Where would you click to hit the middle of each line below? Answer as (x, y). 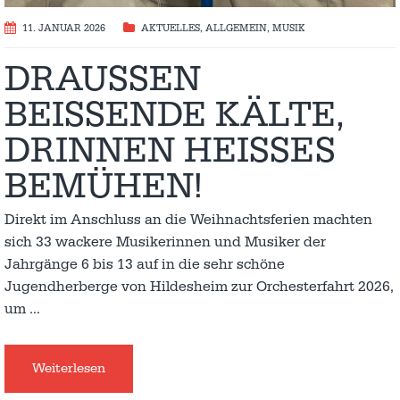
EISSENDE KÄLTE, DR (175, 115)
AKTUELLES (171, 28)
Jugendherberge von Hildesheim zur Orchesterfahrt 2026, (199, 286)
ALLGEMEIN (236, 28)
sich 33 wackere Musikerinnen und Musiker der (165, 242)
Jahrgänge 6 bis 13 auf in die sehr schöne (145, 264)
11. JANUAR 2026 (64, 28)
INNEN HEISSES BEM (170, 150)
